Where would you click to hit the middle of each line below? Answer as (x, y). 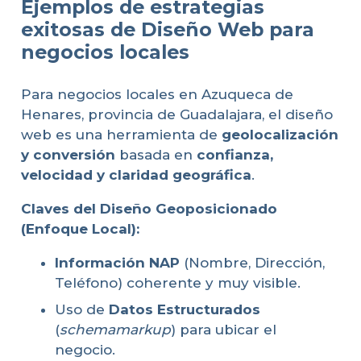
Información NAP (117, 262)
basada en (156, 154)
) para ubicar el (224, 330)
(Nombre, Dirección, (252, 262)
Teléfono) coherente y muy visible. (178, 282)
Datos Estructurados (185, 310)
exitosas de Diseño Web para (167, 30)
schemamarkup (115, 330)
